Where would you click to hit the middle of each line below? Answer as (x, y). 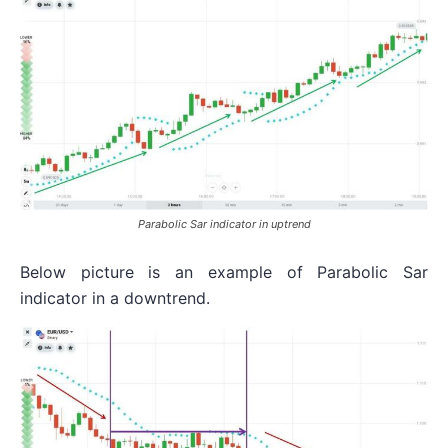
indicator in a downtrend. (115, 297)
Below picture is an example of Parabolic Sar (224, 271)
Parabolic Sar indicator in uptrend (224, 223)
